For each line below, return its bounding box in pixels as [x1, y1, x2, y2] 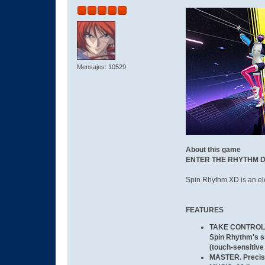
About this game [185, 145, 241, 154]
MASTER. [209, 253, 241, 262]
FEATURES [185, 205, 224, 214]
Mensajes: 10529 [77, 63, 127, 70]
